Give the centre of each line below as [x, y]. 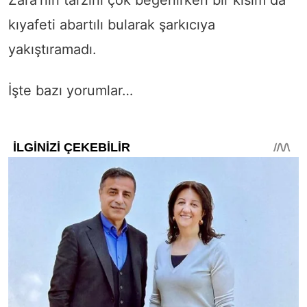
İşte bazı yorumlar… [71, 90]
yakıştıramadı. [52, 49]
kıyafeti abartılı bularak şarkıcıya [112, 24]
